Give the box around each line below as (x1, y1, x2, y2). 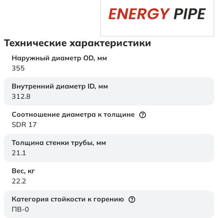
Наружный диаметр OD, (12, 54, 97, 63)
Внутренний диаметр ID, (12, 82, 98, 91)
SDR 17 (12, 120, 37, 129)
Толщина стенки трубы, (12, 138, 96, 147)
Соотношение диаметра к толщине (12, 110, 135, 119)
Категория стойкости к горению (12, 195, 124, 204)
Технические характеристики (4, 36, 151, 49)
